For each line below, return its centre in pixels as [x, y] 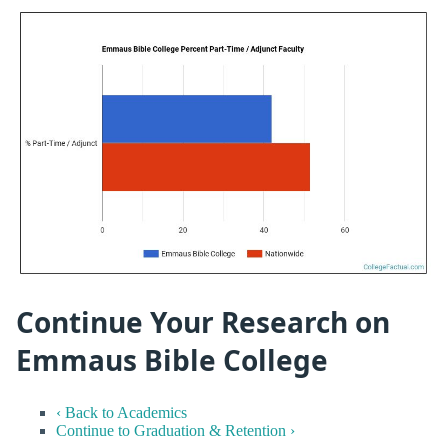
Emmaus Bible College [172, 359]
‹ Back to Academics [121, 413]
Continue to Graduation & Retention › [175, 431]
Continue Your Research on [203, 321]
